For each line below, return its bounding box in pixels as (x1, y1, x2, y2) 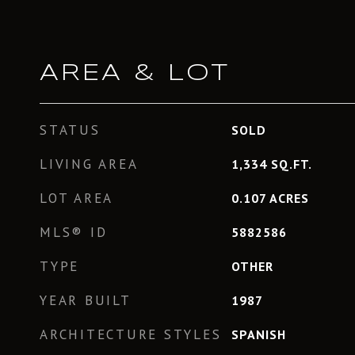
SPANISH (231, 326, 286, 342)
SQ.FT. (270, 156, 312, 172)
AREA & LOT (40, 63, 230, 85)
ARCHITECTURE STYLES (40, 326, 222, 343)
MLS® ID (40, 223, 108, 241)
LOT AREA (40, 189, 113, 207)
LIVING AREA (40, 155, 139, 173)
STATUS (40, 121, 101, 139)
